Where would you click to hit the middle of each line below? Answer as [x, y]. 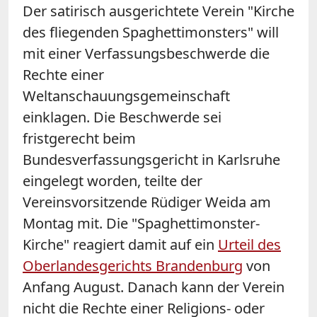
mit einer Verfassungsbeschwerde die [146, 53]
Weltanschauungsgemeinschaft [126, 96]
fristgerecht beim [79, 138]
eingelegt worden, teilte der [113, 180]
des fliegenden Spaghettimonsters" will [151, 32]
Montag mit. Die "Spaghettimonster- [141, 223]
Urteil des [249, 244]
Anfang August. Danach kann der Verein [154, 287]
